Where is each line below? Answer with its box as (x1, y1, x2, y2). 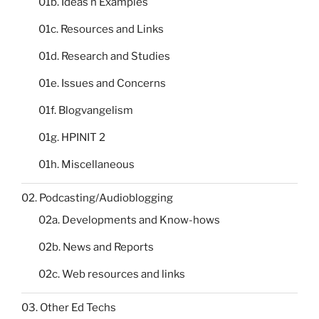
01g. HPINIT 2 (38, 131, 105, 145)
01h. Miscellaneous (38, 158, 135, 172)
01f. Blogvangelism (38, 104, 133, 117)
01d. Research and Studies (38, 50, 170, 63)
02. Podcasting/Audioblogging (21, 191, 173, 204)
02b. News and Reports (38, 241, 154, 254)
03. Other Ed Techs (21, 300, 116, 314)
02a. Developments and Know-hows (38, 214, 220, 227)
